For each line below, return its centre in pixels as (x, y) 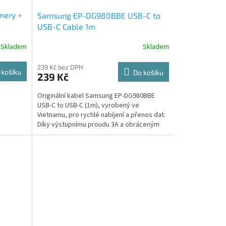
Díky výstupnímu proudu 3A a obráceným (98, 124)
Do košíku (148, 72)
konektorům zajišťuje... (71, 134)
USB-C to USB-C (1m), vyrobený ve (88, 105)
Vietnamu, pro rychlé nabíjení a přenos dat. (101, 115)
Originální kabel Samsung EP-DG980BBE (96, 96)
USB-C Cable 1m (66, 26)
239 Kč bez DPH (60, 67)
